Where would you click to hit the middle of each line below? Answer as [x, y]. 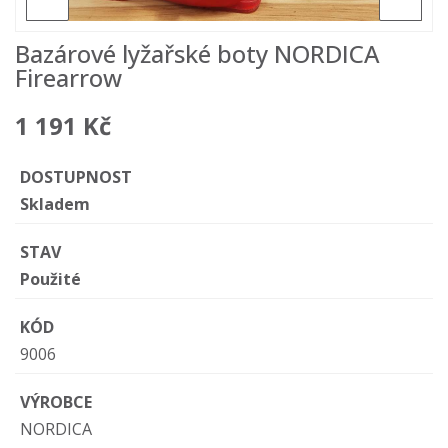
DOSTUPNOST [76, 176]
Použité [50, 278]
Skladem [55, 203]
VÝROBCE [56, 401]
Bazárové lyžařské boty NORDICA [197, 53]
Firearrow [68, 77]
